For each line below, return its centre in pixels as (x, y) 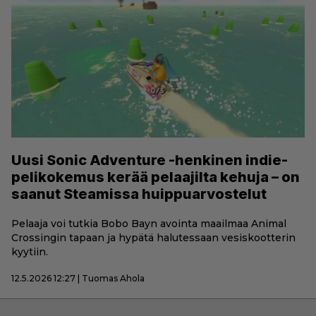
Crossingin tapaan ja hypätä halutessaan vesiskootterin (153, 237)
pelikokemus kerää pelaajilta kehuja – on (156, 177)
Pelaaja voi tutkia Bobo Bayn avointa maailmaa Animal (149, 223)
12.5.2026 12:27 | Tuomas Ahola (78, 278)
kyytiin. (30, 251)
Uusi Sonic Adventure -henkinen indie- (150, 160)
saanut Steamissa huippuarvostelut (139, 194)
